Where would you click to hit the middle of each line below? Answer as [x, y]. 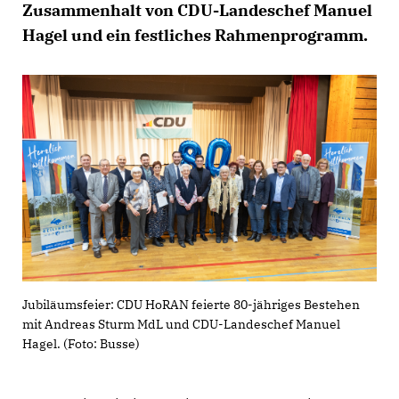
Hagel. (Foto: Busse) [81, 343]
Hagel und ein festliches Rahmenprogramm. [195, 35]
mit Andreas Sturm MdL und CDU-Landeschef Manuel [181, 324]
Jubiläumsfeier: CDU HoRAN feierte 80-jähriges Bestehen [191, 304]
